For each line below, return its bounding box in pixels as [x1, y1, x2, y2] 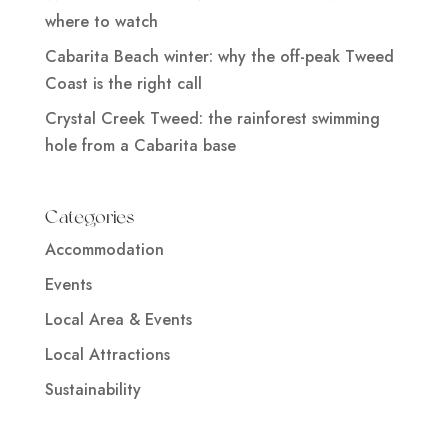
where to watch [44, 10, 158, 34]
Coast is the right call [44, 72, 202, 96]
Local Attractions [44, 343, 170, 367]
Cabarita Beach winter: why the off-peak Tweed [44, 45, 394, 69]
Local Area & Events [44, 308, 192, 332]
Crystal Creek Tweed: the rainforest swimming [44, 107, 380, 131]
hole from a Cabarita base [44, 134, 236, 158]
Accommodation [44, 238, 164, 262]
